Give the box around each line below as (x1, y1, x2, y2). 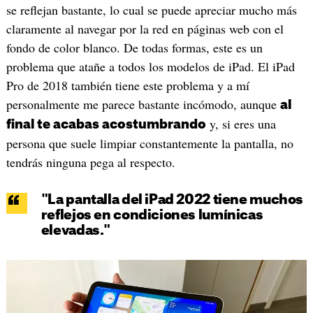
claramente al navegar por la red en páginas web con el (6, 20, 284, 38)
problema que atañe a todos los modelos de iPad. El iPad (6, 58, 295, 75)
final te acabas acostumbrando (6, 118, 206, 131)
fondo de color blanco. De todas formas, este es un (6, 39, 263, 57)
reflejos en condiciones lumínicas (41, 209, 263, 223)
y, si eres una (205, 115, 276, 133)
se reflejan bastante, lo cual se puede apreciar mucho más (6, 1, 297, 19)
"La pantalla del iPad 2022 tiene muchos (41, 194, 304, 208)
